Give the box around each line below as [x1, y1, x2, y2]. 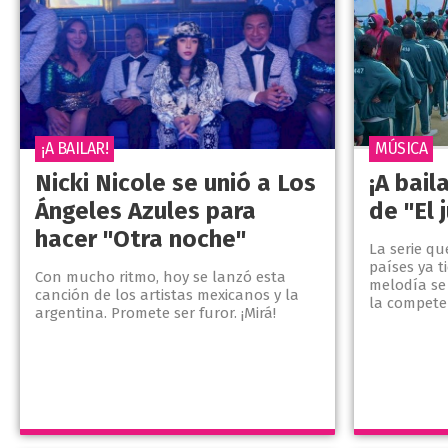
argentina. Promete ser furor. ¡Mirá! [35, 304, 276, 323]
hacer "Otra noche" [35, 225, 246, 254]
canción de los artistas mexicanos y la [35, 286, 299, 305]
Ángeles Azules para [35, 197, 256, 226]
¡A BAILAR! [41, 139, 108, 159]
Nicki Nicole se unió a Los [35, 169, 316, 198]
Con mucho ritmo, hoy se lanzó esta [35, 268, 286, 287]
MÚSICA [375, 139, 428, 159]
